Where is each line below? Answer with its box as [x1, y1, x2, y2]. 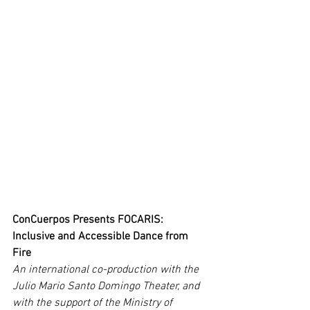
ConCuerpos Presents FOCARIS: [12, 213, 166, 228]
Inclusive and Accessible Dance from [12, 230, 191, 244]
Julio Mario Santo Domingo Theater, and [12, 280, 202, 294]
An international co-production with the [12, 263, 201, 277]
